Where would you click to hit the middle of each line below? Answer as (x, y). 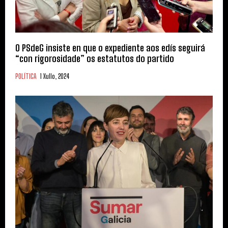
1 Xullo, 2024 (55, 76)
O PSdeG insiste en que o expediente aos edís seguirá (110, 48)
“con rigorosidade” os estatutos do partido (95, 58)
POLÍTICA (26, 76)
